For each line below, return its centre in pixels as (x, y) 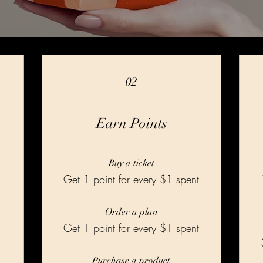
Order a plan (131, 212)
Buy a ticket (131, 163)
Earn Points (131, 123)
